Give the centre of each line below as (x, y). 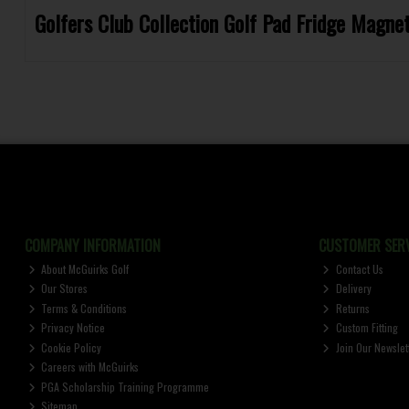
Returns (351, 308)
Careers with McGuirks (89, 367)
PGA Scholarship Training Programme (124, 386)
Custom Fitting (365, 327)
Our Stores (63, 288)
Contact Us (358, 268)
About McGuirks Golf (84, 268)
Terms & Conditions (83, 308)
